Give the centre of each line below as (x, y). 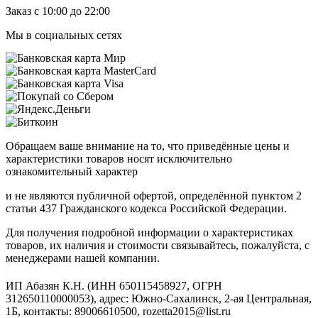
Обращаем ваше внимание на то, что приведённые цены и (148, 146)
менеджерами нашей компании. (83, 258)
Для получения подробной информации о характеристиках (149, 232)
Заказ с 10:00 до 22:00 (58, 11)
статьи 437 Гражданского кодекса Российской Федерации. (146, 208)
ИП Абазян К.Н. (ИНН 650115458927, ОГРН (114, 286)
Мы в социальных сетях (64, 35)
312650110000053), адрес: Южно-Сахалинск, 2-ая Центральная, (159, 299)
